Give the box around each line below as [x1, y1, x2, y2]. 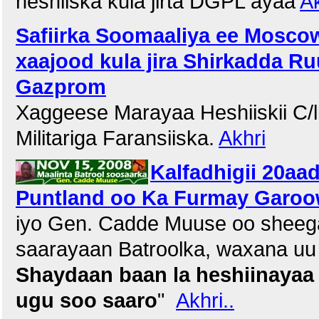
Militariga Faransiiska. [16, 126, 219, 150]
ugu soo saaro [16, 288, 157, 312]
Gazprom [16, 75, 106, 98]
